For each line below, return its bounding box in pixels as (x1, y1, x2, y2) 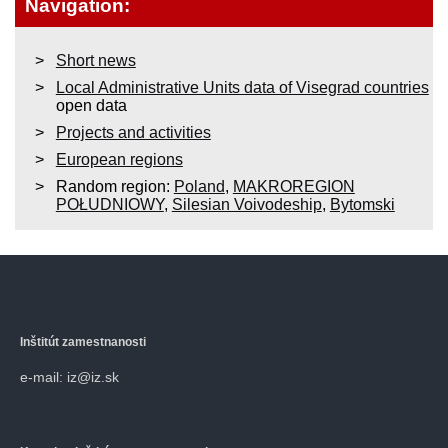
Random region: (55, 177, 174, 195)
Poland (173, 177, 225, 195)
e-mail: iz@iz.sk (20, 368, 119, 385)
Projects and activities (55, 123, 211, 141)
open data (55, 96, 127, 114)
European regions (55, 150, 183, 168)
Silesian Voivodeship (171, 195, 322, 213)
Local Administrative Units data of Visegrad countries (55, 78, 429, 96)
